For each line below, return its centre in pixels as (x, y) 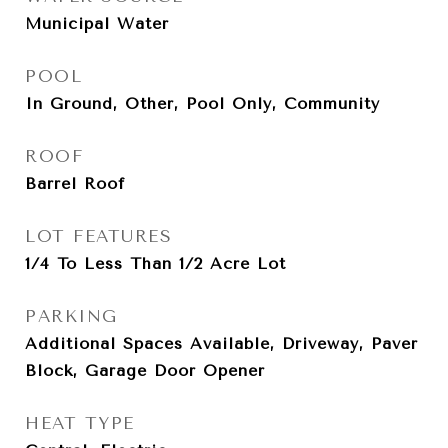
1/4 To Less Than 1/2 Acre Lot (155, 263)
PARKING (71, 316)
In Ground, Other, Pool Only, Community (202, 103)
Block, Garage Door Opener (145, 370)
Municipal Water (97, 23)
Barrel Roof (75, 183)
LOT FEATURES (98, 236)
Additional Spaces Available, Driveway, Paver (221, 343)
